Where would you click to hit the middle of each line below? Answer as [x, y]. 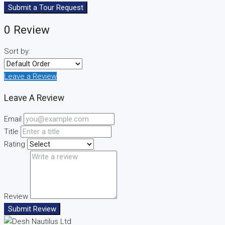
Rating [15, 144]
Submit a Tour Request [46, 7]
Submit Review [32, 209]
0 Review [27, 29]
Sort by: [17, 51]
